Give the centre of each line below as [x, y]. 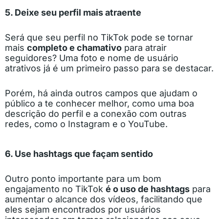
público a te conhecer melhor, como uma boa [99, 103]
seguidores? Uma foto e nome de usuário [92, 58]
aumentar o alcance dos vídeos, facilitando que [104, 199]
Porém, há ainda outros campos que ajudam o [101, 93]
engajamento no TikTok [55, 189]
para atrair [144, 47]
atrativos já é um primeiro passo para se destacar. [109, 68]
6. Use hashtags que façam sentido [79, 153]
